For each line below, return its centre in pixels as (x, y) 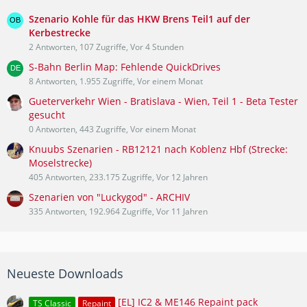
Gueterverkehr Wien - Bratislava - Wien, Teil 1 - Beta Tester (163, 101)
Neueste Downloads (65, 273)
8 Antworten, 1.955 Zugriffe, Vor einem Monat (116, 81)
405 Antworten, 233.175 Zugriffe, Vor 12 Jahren (118, 177)
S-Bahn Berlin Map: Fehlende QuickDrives (125, 66)
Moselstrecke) (60, 162)
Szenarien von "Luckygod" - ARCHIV (109, 197)
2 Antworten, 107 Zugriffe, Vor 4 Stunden (106, 47)
